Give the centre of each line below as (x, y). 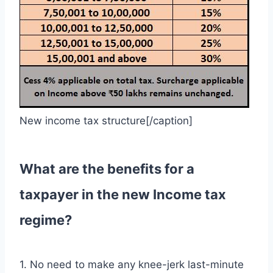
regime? (46, 220)
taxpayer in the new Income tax (123, 194)
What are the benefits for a (107, 169)
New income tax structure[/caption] (106, 121)
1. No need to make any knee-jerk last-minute (132, 264)
